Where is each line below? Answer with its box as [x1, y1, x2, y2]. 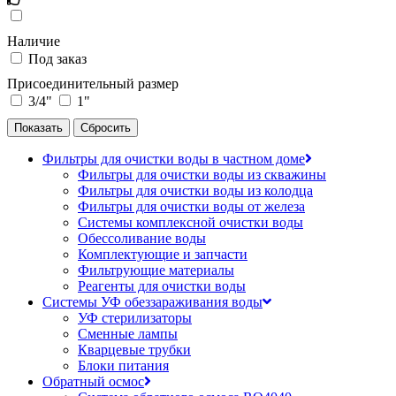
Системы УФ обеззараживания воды [42, 293, 263, 309]
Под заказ [28, 50, 87, 66]
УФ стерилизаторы [78, 309, 192, 325]
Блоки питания [78, 357, 169, 373]
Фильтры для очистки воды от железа [78, 198, 305, 214]
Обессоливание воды [78, 230, 206, 246]
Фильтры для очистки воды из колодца [78, 182, 313, 198]
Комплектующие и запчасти [78, 246, 247, 262]
